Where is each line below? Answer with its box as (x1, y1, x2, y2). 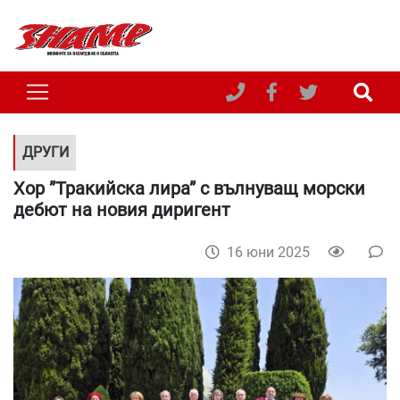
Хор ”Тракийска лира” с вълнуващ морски (13, 177, 365, 199)
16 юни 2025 (227, 243, 310, 261)
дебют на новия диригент (13, 198, 230, 221)
